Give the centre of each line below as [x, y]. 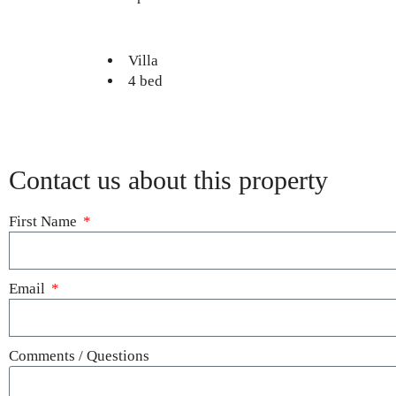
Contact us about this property [168, 179]
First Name [45, 221]
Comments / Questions [79, 355]
